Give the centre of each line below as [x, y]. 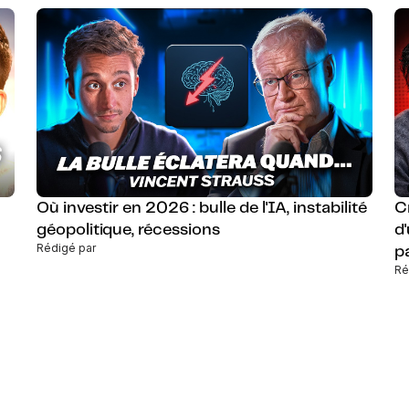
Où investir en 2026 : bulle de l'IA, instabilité [202, 208]
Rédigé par [66, 248]
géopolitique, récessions [128, 230]
